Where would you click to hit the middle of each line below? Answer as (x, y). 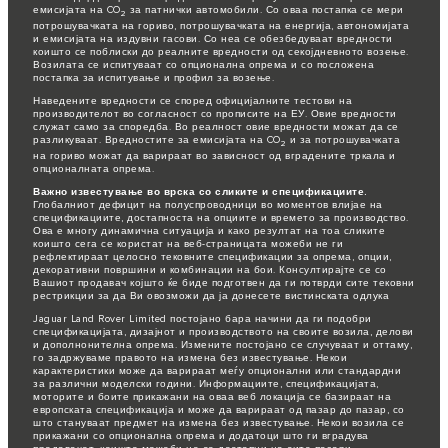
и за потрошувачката (343, 139)
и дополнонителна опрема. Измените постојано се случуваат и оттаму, (222, 344)
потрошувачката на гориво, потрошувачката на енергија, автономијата (221, 25)
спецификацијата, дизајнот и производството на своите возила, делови (223, 331)
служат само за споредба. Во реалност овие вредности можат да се (216, 126)
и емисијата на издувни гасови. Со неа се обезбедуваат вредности (213, 38)
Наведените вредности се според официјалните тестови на (192, 100)
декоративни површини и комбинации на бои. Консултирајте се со (210, 269)
